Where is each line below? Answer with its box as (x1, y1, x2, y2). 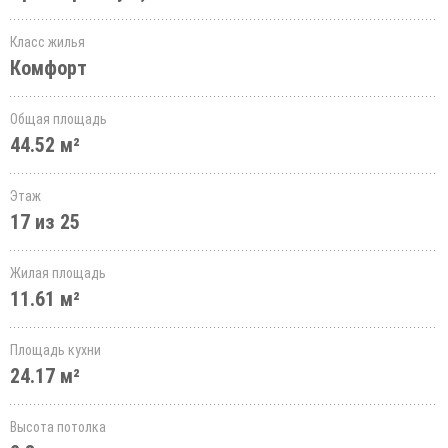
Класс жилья (10, 34, 85, 50)
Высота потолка (10, 419, 106, 435)
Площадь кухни (10, 342, 101, 358)
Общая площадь (10, 111, 107, 127)
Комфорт (10, 56, 87, 80)
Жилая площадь (10, 265, 106, 281)
